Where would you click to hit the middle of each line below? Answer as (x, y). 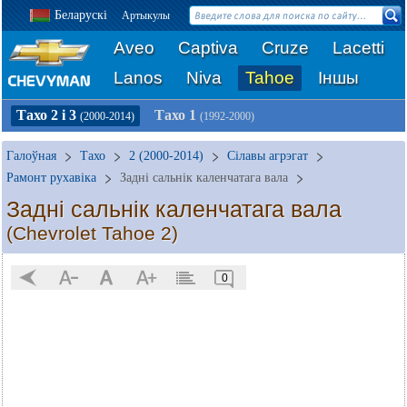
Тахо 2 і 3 (48, 115)
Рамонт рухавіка (51, 178)
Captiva (208, 48)
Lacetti (358, 48)
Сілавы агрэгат (268, 156)
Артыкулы (146, 15)
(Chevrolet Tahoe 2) (92, 233)
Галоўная (31, 156)
